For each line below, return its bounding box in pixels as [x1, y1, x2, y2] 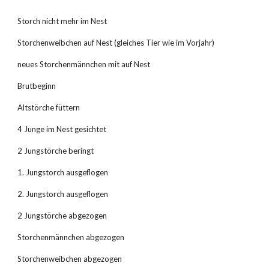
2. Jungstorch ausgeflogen [17, 189, 109, 199]
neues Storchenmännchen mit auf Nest [17, 59, 151, 69]
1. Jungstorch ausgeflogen [17, 168, 109, 177]
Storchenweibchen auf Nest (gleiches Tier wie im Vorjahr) [17, 38, 215, 47]
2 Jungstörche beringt [17, 146, 94, 156]
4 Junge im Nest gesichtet [17, 124, 107, 134]
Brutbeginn [17, 81, 56, 91]
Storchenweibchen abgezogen [17, 254, 122, 264]
